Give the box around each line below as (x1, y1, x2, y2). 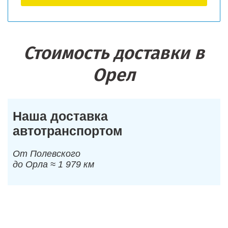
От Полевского (13, 149, 80, 159)
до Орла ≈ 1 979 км (13, 159, 94, 169)
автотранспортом (13, 124, 123, 138)
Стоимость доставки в (23, 42, 205, 64)
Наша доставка (13, 109, 108, 123)
